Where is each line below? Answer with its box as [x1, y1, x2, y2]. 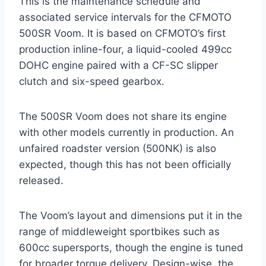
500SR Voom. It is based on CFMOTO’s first [19, 27, 226, 40]
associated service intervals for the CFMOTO [19, 11, 232, 24]
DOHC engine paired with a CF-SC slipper [19, 59, 218, 72]
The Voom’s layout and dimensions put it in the [19, 210, 242, 222]
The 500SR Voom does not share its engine [19, 110, 227, 123]
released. [19, 175, 64, 187]
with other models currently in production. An [19, 126, 234, 139]
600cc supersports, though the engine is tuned [19, 242, 243, 254]
